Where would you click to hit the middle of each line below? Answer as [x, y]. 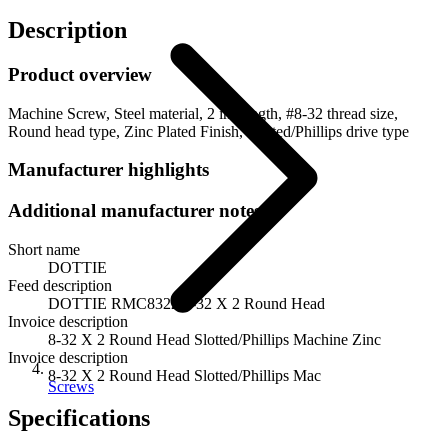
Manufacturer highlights [108, 170]
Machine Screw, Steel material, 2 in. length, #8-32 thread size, [203, 113]
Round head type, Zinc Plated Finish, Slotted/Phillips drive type [208, 131]
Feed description [60, 285]
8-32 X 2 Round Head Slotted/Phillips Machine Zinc [214, 339]
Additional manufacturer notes [134, 211]
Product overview [80, 74]
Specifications [79, 417]
